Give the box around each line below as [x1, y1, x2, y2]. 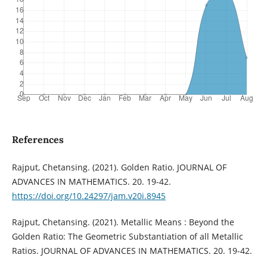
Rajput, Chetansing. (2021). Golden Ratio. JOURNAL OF [11, 162, 226, 173]
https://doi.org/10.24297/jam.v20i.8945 [11, 190, 166, 202]
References [11, 133, 64, 146]
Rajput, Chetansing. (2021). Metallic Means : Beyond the [11, 216, 234, 228]
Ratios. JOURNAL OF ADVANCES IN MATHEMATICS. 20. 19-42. [11, 245, 252, 257]
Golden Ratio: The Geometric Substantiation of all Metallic [11, 231, 243, 243]
